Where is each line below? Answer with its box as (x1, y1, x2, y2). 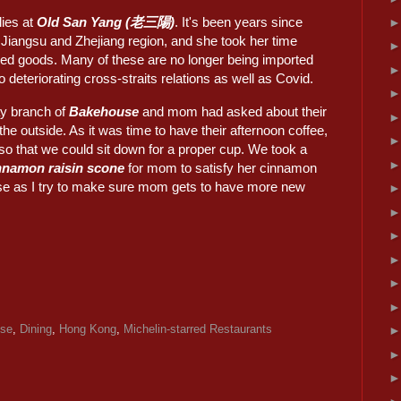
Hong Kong (59, 322, 116, 336)
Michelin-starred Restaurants (124, 322, 272, 336)
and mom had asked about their (139, 103, 327, 119)
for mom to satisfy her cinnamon (124, 159, 317, 175)
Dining (20, 322, 52, 336)
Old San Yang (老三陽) (37, 14, 175, 30)
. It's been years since (175, 14, 303, 30)
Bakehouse (69, 103, 139, 119)
